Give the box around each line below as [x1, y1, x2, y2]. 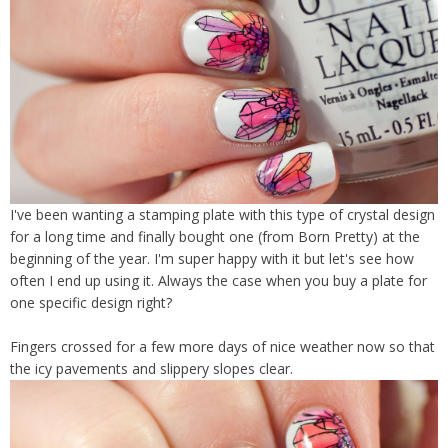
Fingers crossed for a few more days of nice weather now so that [10, 337, 435, 357]
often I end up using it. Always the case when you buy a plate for [10, 271, 427, 291]
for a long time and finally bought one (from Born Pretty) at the [10, 227, 420, 247]
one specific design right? [10, 293, 172, 313]
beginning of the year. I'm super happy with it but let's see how [10, 249, 414, 269]
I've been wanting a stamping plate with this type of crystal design [10, 205, 435, 225]
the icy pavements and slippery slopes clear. [10, 359, 293, 379]
